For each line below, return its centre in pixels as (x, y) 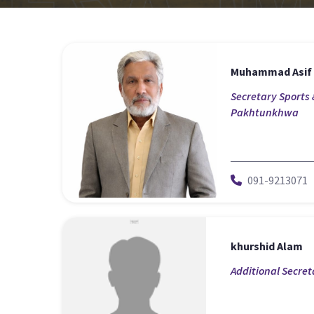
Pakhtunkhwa (265, 112)
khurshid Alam (267, 246)
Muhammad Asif (271, 71)
